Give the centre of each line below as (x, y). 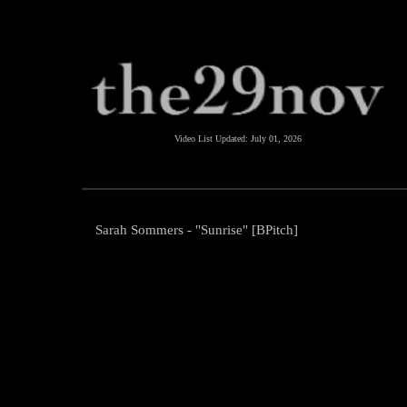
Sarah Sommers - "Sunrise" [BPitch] (197, 230)
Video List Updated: (213, 139)
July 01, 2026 (276, 139)
